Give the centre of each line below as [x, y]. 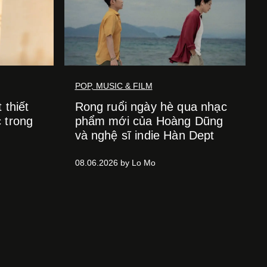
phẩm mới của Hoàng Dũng [149, 121]
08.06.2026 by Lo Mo [115, 163]
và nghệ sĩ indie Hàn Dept [145, 135]
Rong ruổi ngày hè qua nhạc [151, 107]
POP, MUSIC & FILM [114, 86]
